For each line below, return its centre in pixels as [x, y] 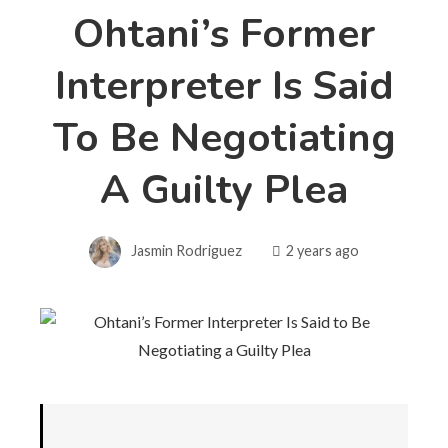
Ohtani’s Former [224, 33]
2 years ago [322, 250]
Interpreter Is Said [224, 85]
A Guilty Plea [224, 189]
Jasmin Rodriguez [186, 250]
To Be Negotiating [224, 137]
